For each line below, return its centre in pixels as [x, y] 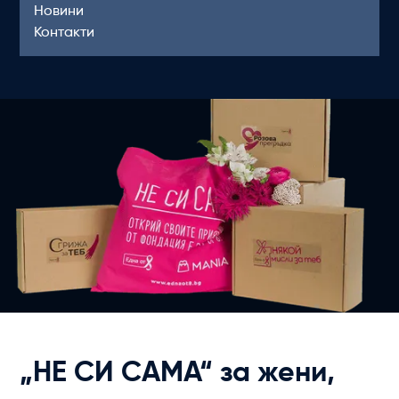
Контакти [65, 33]
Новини [59, 12]
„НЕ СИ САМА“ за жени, [178, 373]
